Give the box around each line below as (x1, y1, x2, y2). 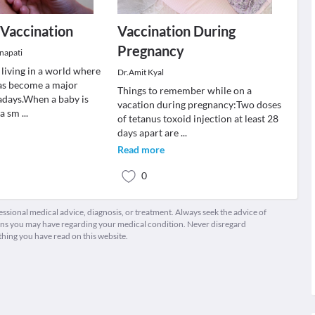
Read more (117, 143, 165, 155)
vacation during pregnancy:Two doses (117, 98, 281, 110)
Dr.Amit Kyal (117, 67, 164, 77)
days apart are (117, 127, 181, 139)
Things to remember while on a (117, 84, 252, 96)
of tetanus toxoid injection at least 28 (117, 112, 278, 124)
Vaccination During (117, 22, 236, 39)
